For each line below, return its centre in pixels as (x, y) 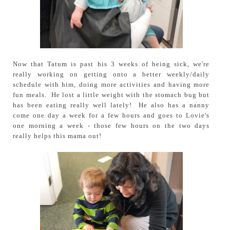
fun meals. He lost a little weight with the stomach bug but (111, 94)
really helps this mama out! (57, 136)
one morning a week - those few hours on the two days (111, 125)
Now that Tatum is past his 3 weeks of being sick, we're (111, 64)
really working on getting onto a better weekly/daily (111, 74)
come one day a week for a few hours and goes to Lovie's (111, 115)
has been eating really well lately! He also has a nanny (111, 105)
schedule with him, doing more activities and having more (111, 84)
